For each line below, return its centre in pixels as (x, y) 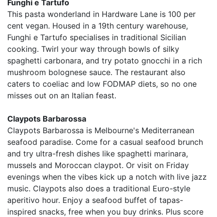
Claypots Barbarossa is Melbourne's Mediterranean (101, 130)
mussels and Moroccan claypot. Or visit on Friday (98, 165)
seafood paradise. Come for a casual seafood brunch (105, 142)
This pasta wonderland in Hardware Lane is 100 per (101, 14)
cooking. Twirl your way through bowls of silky (93, 49)
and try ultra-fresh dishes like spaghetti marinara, (98, 153)
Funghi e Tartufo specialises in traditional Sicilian (97, 37)
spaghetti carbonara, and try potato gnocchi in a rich (105, 60)
